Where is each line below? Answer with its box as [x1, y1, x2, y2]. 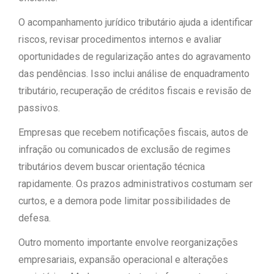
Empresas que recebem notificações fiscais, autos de [18, 127, 248, 138]
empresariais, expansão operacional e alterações [18, 254, 228, 265]
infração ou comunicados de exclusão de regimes [18, 144, 231, 155]
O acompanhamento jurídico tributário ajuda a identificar [18, 17, 253, 28]
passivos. [18, 102, 60, 114]
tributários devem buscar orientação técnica [18, 161, 205, 172]
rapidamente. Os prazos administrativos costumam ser [18, 178, 253, 190]
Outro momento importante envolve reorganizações [18, 237, 238, 248]
